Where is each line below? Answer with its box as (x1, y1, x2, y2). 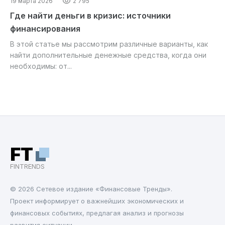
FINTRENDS (10, 162, 45, 170)
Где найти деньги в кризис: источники (10, 10, 171, 21)
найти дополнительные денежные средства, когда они (10, 50, 206, 59)
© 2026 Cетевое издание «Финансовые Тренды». (10, 184, 172, 193)
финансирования (10, 23, 80, 34)
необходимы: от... (10, 61, 72, 70)
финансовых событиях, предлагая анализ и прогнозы (10, 208, 184, 217)
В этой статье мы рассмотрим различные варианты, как (10, 39, 208, 48)
